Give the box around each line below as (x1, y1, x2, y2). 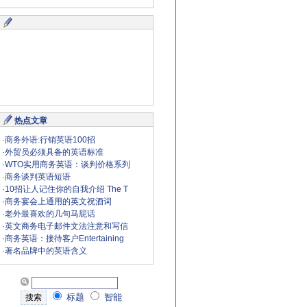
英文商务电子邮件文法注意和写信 (5, 221, 128, 231)
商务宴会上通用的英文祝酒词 (5, 197, 112, 206)
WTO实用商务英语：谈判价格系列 (5, 160, 130, 169)
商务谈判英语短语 (5, 172, 71, 182)
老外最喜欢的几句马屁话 (5, 209, 95, 219)
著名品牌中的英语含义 (5, 246, 87, 256)
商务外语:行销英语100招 (5, 135, 95, 145)
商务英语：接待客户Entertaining (5, 234, 124, 243)
